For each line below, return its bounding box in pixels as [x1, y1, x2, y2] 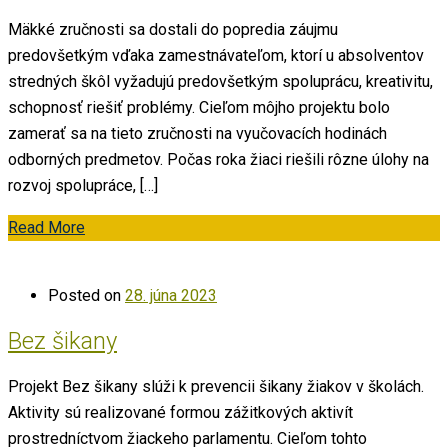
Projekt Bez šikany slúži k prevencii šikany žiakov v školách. [8, 377, 424, 397]
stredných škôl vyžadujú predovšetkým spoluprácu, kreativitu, [8, 71, 433, 91]
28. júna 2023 [125, 285, 217, 305]
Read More [8, 217, 85, 237]
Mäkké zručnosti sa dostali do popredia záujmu [8, 19, 338, 39]
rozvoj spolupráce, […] [8, 175, 158, 195]
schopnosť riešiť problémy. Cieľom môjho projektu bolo [8, 97, 390, 117]
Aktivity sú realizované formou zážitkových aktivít [8, 403, 353, 423]
